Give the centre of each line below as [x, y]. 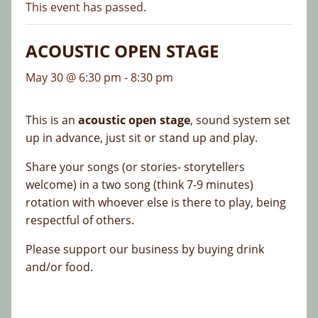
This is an [52, 120]
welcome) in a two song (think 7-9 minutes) [139, 185]
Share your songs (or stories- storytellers [135, 167]
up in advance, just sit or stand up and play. [142, 138]
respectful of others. [80, 220]
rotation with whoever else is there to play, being [156, 203]
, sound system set [240, 120]
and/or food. [59, 267]
